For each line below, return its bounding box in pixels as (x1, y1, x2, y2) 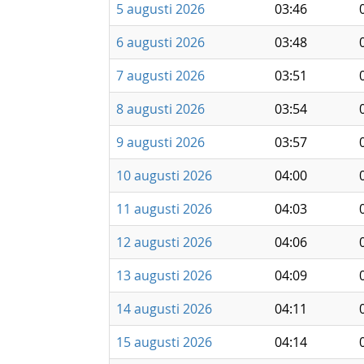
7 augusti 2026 (116, 67, 205, 84)
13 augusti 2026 (116, 266, 212, 284)
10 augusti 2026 (116, 167, 212, 184)
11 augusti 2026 (116, 200, 212, 218)
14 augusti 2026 (116, 300, 212, 318)
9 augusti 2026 (116, 133, 205, 151)
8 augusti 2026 (116, 100, 205, 118)
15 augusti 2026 (116, 333, 212, 351)
